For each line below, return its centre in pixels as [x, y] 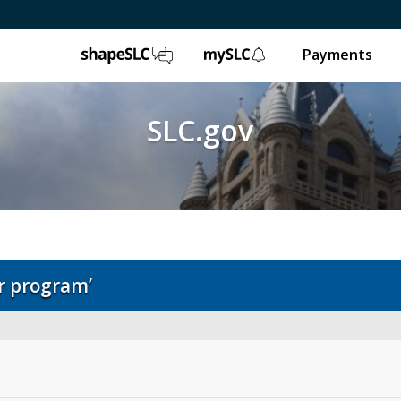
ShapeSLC [214, 55]
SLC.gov [200, 130]
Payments [337, 55]
